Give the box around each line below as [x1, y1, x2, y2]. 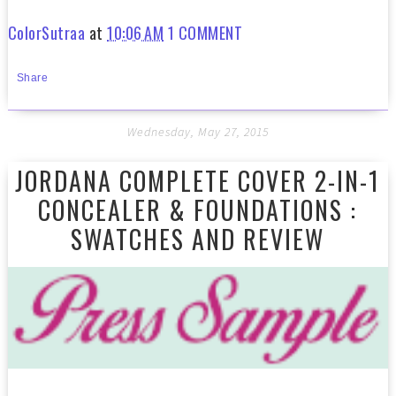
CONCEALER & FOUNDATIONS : [38, 191, 358, 228]
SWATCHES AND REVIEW [71, 220, 325, 257]
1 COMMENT [167, 20, 243, 44]
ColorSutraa [7, 20, 86, 44]
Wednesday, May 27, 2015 [126, 123, 269, 140]
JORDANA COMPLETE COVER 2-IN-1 [15, 162, 381, 199]
